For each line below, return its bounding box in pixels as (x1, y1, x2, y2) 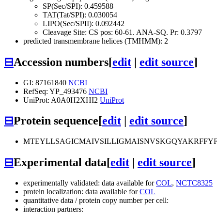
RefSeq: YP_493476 (23, 87, 89, 95)
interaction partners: (23, 205, 83, 214)
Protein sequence (14, 114, 98, 127)
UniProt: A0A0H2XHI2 (23, 95, 100, 104)
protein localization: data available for (23, 187, 139, 196)
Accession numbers (14, 55, 108, 68)
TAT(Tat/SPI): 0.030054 (43, 10, 117, 19)
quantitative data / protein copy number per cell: (23, 196, 169, 205)
